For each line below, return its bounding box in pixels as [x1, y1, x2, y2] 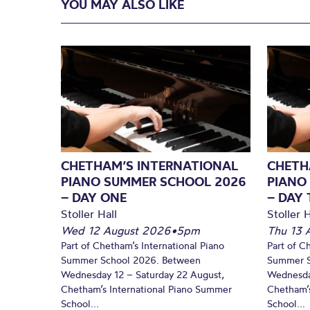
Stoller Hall [61, 206, 117, 221]
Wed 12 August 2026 [61, 223, 171, 237]
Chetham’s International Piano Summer [61, 282, 232, 295]
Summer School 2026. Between [61, 253, 201, 266]
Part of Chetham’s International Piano [61, 239, 224, 252]
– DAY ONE [61, 189, 127, 206]
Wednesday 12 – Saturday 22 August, [61, 268, 224, 281]
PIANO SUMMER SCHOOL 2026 [61, 173, 246, 190]
